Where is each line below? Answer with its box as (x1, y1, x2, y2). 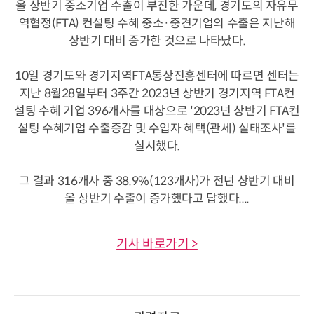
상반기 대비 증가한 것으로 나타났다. (68, 33, 246, 48)
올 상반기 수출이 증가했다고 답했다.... (64, 191, 250, 206)
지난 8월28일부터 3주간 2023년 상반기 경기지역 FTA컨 (19, 86, 295, 101)
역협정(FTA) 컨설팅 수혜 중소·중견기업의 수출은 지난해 (18, 15, 296, 31)
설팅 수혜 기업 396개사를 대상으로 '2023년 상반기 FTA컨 (14, 103, 300, 118)
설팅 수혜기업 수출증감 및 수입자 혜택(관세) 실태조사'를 (18, 121, 296, 136)
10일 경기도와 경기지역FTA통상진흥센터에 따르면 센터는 (15, 68, 299, 83)
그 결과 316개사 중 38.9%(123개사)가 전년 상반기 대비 (19, 173, 295, 189)
